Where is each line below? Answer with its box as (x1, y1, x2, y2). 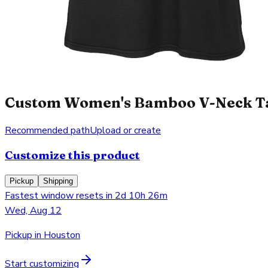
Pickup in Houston (5, 229, 80, 242)
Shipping (43, 176, 73, 186)
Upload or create (90, 123, 161, 137)
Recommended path (5, 123, 90, 137)
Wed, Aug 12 (5, 204, 62, 218)
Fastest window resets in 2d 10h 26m (5, 189, 167, 203)
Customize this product (5, 148, 140, 163)
